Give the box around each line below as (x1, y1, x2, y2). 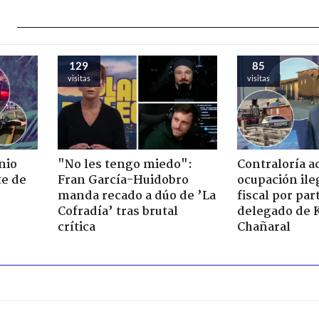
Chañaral (237, 217, 291, 237)
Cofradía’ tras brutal (57, 202, 178, 221)
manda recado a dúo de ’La (57, 186, 216, 206)
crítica (57, 217, 95, 237)
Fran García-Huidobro (57, 170, 189, 190)
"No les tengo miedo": (57, 155, 192, 174)
